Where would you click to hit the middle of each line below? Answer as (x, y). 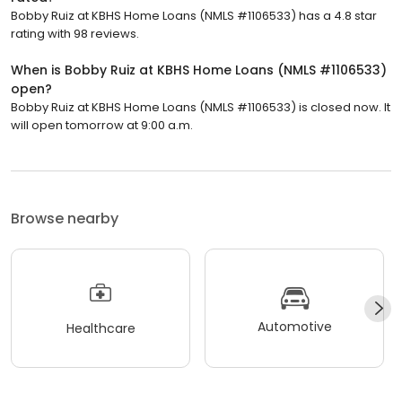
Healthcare (100, 328)
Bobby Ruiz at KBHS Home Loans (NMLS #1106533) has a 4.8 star (194, 16)
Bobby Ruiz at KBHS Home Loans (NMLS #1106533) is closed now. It (201, 108)
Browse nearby (65, 219)
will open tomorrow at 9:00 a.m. (102, 126)
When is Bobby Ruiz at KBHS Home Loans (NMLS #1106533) (199, 70)
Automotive (294, 326)
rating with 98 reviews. (75, 34)
